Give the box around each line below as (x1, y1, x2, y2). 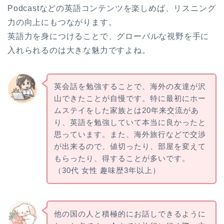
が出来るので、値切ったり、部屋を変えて (53, 142, 206, 151)
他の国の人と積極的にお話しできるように (53, 209, 206, 218)
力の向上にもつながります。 (7, 17, 117, 26)
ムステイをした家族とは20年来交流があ (53, 106, 199, 115)
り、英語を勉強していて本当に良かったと (53, 118, 206, 127)
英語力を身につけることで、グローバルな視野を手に (7, 31, 209, 40)
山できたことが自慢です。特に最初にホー (53, 94, 206, 103)
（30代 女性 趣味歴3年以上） (53, 166, 160, 175)
